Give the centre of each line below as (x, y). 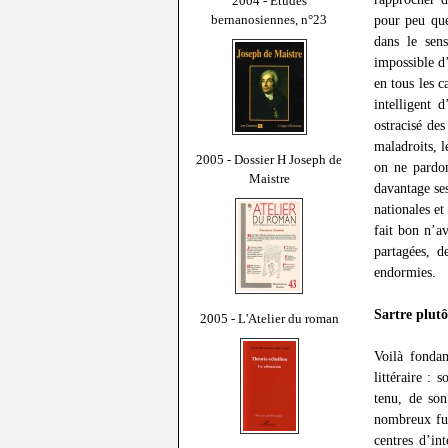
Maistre (269, 178)
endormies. (405, 272)
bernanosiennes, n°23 (269, 19)
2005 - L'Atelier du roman (269, 318)
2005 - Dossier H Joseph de (269, 159)
